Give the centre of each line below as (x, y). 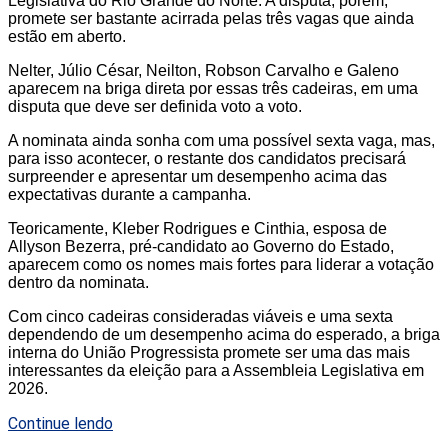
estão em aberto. (67, 37)
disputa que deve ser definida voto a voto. (155, 107)
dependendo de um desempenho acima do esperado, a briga (224, 335)
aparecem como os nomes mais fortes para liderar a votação (221, 265)
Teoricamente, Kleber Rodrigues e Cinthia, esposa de (197, 229)
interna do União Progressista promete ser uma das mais (209, 353)
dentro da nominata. (78, 283)
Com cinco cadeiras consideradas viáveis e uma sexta (200, 317)
